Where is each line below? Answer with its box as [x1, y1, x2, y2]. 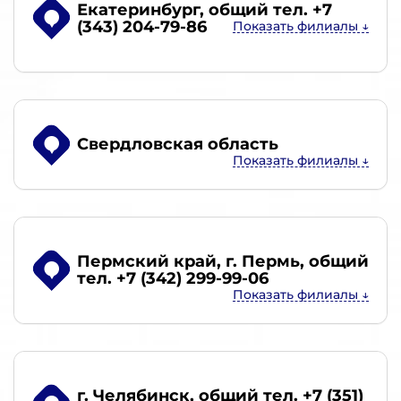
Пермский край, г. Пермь [77, 252, 300, 271]
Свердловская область [77, 134, 278, 154]
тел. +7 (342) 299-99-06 [77, 269, 269, 288]
